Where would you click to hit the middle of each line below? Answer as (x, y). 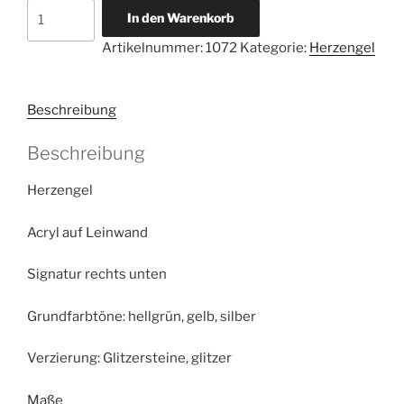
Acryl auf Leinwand (87, 232)
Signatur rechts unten (97, 274)
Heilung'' (55, 52)
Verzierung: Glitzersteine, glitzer (129, 358)
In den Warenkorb (180, 17)
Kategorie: (274, 47)
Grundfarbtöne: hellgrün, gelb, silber (142, 316)
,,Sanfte (52, 30)
